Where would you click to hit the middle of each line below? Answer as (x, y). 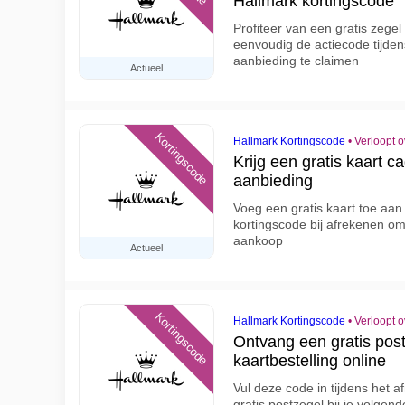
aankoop (258, 240)
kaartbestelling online (310, 361)
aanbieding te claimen (296, 61)
